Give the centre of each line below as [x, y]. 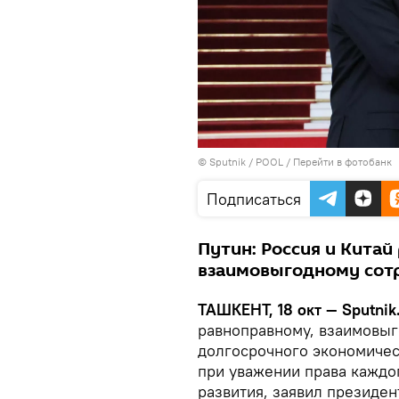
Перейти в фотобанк [342, 162]
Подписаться [254, 199]
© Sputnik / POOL [240, 162]
